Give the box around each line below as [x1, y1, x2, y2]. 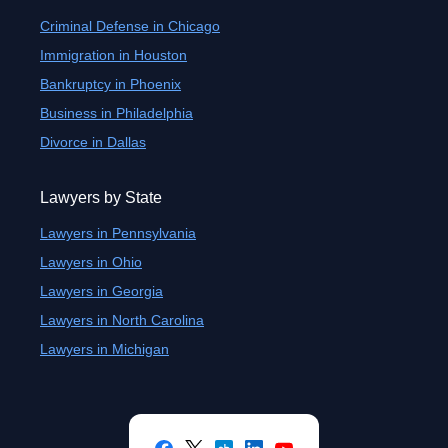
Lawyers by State [40, 189, 162, 206]
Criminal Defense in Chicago [40, 18, 220, 34]
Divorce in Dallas [40, 134, 146, 150]
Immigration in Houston [40, 47, 187, 63]
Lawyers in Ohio [40, 254, 142, 270]
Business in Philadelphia [40, 105, 193, 121]
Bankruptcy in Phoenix [40, 76, 181, 92]
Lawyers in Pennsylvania [40, 225, 196, 241]
